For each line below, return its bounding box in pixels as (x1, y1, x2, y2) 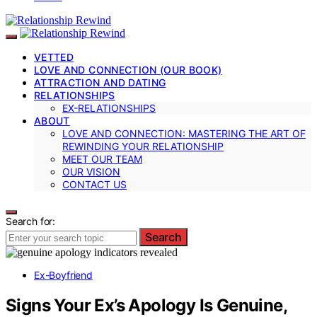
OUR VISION (62, 165, 120, 178)
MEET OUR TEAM (62, 152, 142, 165)
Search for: (6, 214, 56, 227)
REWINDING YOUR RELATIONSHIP (62, 139, 224, 152)
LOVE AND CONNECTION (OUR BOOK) (34, 63, 222, 76)
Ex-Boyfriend (34, 268, 93, 281)
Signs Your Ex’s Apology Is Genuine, (6, 294, 287, 316)
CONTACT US (62, 178, 127, 190)
